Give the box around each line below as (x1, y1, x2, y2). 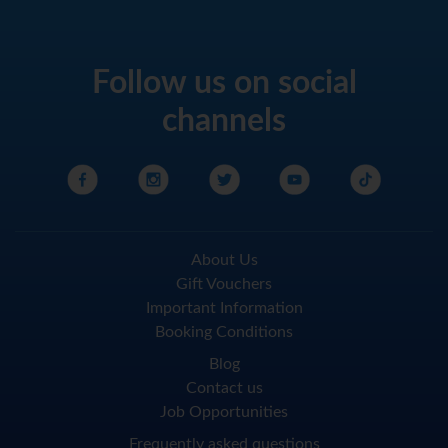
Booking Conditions (155, 324, 293, 341)
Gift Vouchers (176, 276, 272, 293)
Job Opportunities (160, 404, 288, 421)
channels (162, 105, 286, 138)
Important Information (145, 300, 303, 317)
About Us (190, 252, 258, 269)
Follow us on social (91, 67, 357, 100)
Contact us (185, 380, 263, 397)
